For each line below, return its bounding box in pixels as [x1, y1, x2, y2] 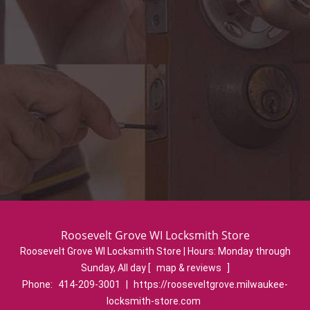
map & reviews [156, 262, 224, 273]
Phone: [22, 279, 55, 290]
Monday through [217, 246, 291, 257]
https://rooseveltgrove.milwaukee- [134, 279, 288, 290]
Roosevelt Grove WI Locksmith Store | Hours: [19, 246, 218, 257]
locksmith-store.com [106, 295, 201, 307]
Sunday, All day [80, 262, 148, 273]
